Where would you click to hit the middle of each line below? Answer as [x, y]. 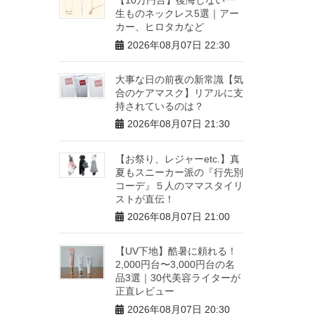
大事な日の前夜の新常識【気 [179, 79]
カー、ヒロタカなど [159, 26]
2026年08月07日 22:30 [178, 45]
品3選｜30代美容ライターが [178, 278]
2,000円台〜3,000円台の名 [175, 265]
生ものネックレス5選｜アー [177, 13]
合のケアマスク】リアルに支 [179, 92]
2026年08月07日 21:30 [178, 124]
